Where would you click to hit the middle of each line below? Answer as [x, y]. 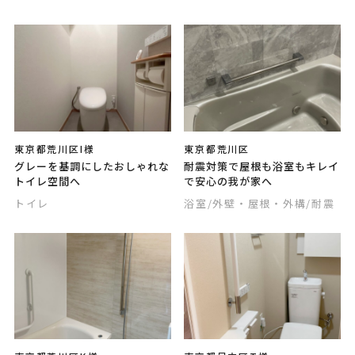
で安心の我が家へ [229, 181]
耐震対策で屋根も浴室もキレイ [261, 166]
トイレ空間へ [47, 181]
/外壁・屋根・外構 [257, 203]
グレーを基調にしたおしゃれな [92, 166]
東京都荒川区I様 [54, 148]
